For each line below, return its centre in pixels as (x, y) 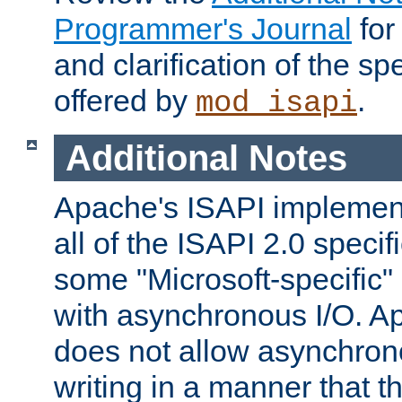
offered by (125, 100)
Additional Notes (206, 157)
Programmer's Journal (203, 28)
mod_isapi (276, 103)
